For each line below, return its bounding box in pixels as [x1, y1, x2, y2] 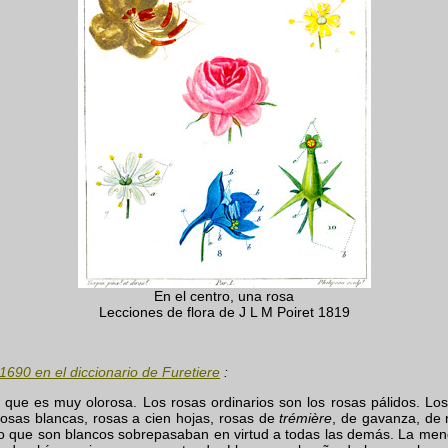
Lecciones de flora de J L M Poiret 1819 [98, 304, 350, 321]
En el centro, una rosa [154, 288, 294, 305]
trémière [279, 410, 333, 427]
